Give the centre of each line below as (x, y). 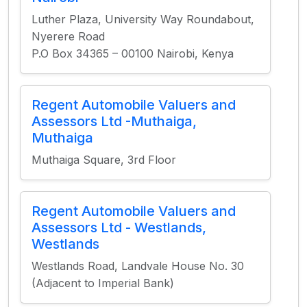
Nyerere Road (68, 36)
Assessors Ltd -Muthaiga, (114, 121)
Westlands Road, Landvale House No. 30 (138, 266)
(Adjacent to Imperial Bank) (103, 283)
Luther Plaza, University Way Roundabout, (143, 19)
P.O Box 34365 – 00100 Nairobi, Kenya (133, 53)
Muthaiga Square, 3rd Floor (104, 160)
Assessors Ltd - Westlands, (119, 228)
